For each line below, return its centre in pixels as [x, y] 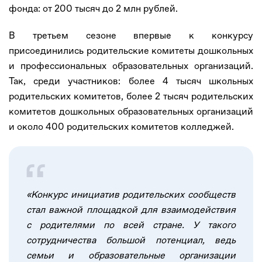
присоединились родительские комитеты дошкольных [131, 50]
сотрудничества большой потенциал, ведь [131, 240]
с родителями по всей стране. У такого [131, 225]
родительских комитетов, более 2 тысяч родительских [131, 96]
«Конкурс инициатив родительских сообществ [131, 194]
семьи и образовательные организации [131, 255]
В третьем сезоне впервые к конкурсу [131, 35]
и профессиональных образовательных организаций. [131, 65]
